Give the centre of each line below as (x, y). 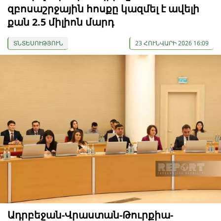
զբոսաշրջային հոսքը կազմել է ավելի (103, 9)
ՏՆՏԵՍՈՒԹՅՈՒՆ (38, 43)
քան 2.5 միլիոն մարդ (61, 22)
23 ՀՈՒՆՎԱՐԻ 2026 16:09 (172, 43)
